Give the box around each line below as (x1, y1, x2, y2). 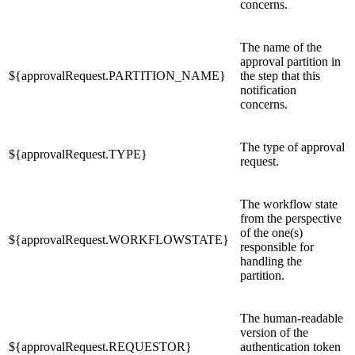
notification (240, 82, 296, 97)
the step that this (240, 68, 320, 82)
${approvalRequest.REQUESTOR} (9, 339, 192, 353)
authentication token (240, 339, 341, 353)
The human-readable (240, 311, 343, 325)
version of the (240, 325, 308, 339)
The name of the (240, 40, 322, 54)
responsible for (240, 239, 314, 254)
